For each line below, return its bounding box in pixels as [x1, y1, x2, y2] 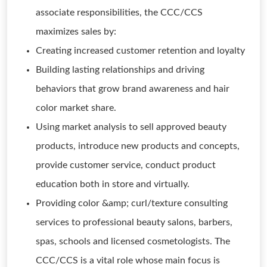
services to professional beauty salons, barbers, [36, 218, 232, 227]
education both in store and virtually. [36, 179, 190, 189]
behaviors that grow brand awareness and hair [36, 84, 229, 94]
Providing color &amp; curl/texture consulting [36, 198, 228, 208]
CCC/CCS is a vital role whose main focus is [36, 256, 220, 265]
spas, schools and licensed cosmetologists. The [36, 237, 230, 246]
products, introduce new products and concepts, [36, 141, 240, 151]
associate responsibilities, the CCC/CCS [36, 8, 203, 17]
